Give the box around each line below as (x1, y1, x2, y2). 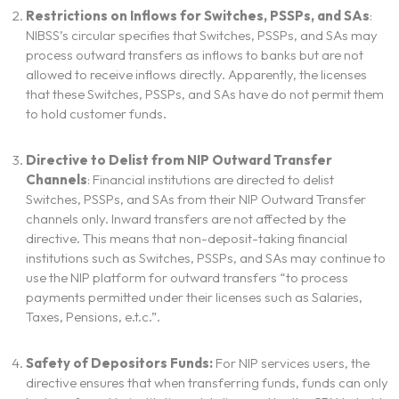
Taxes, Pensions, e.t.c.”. (25, 308, 160, 326)
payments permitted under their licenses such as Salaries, (25, 289, 362, 306)
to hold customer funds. (25, 105, 167, 123)
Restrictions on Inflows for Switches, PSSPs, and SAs (25, 7, 370, 25)
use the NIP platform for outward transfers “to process (25, 269, 348, 287)
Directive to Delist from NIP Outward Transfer (25, 151, 332, 169)
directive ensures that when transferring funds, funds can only (25, 374, 388, 392)
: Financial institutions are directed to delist (86, 171, 334, 189)
